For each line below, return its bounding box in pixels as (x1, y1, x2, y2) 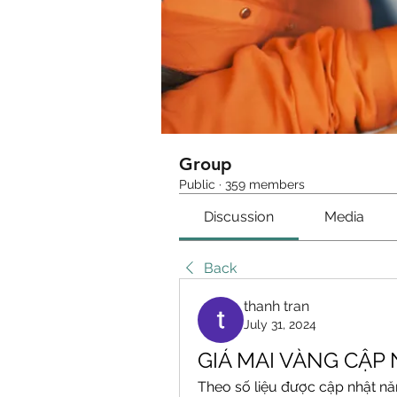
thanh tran (244, 298, 309, 315)
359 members (225, 177, 305, 191)
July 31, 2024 (244, 317, 316, 331)
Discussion (204, 208, 275, 225)
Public (179, 177, 215, 191)
